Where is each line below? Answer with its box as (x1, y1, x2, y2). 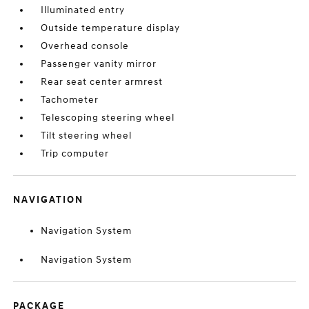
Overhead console (41, 40, 130, 52)
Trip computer (41, 148, 110, 159)
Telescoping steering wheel (41, 112, 175, 123)
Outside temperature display (41, 22, 181, 34)
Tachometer (41, 94, 99, 106)
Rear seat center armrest (41, 76, 163, 88)
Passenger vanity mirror (41, 58, 157, 70)
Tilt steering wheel (41, 130, 132, 141)
